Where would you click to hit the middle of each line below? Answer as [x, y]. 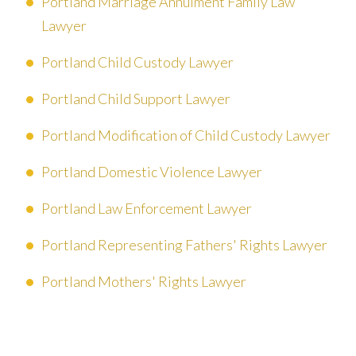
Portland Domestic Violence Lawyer [152, 171]
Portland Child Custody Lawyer [137, 62]
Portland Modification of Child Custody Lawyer [186, 135]
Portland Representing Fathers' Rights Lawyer [184, 244]
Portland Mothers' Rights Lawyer [144, 281]
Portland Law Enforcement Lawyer [147, 208]
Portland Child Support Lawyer [136, 98]
